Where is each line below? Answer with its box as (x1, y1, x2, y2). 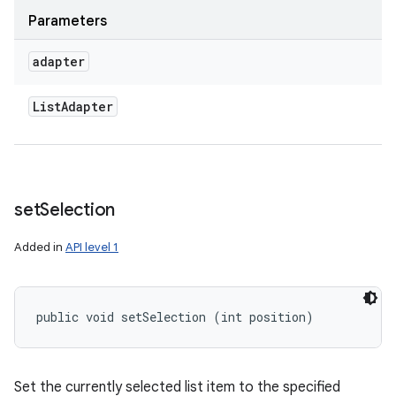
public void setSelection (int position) (36, 308, 314, 325)
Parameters (28, 12, 107, 30)
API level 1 (65, 240, 118, 255)
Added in (14, 240, 65, 255)
